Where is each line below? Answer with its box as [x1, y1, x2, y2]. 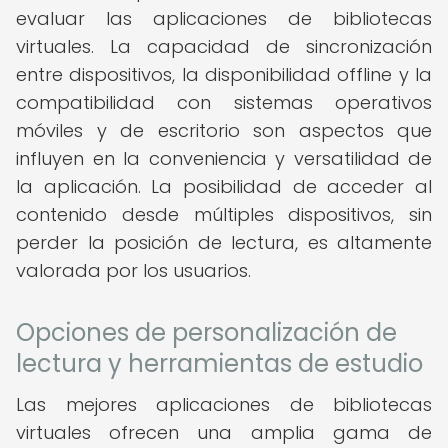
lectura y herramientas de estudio [16, 347, 423, 380]
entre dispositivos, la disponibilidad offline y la [16, 62, 432, 87]
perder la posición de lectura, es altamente [16, 230, 432, 255]
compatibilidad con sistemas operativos [16, 90, 432, 115]
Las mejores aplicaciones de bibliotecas [16, 392, 432, 417]
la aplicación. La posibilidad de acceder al [16, 174, 432, 199]
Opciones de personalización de [16, 316, 397, 349]
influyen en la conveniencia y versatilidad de [16, 146, 432, 171]
